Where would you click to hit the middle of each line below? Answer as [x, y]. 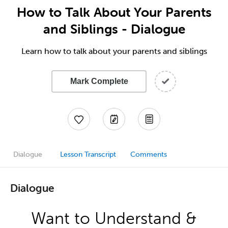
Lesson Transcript [88, 154]
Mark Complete [99, 81]
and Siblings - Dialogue [114, 29]
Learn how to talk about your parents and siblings [114, 51]
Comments [149, 154]
